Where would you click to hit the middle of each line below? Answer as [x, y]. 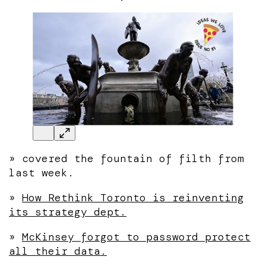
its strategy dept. [68, 212]
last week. [42, 172]
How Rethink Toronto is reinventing [133, 197]
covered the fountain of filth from [133, 158]
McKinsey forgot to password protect [136, 237]
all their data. [58, 251]
